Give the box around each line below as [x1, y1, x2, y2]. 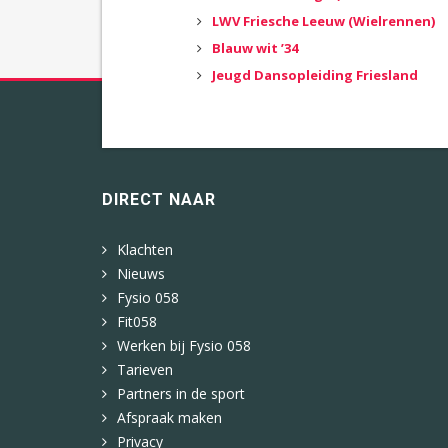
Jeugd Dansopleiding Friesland [212, 66, 418, 84]
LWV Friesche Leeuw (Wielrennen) [212, 12, 435, 30]
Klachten [117, 240, 173, 259]
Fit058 [117, 312, 157, 331]
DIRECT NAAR [102, 190, 216, 209]
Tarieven [117, 360, 173, 379]
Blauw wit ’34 [212, 39, 298, 57]
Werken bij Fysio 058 [117, 336, 251, 355]
